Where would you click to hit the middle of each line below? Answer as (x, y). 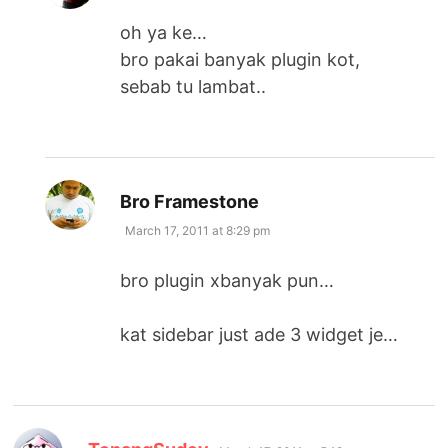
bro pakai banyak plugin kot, (240, 59)
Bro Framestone (190, 201)
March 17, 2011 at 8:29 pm (198, 230)
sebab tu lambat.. (193, 86)
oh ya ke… (164, 32)
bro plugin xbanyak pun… (227, 280)
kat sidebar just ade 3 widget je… (259, 334)
